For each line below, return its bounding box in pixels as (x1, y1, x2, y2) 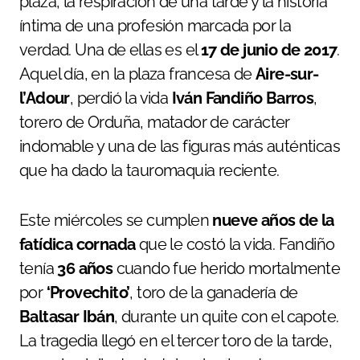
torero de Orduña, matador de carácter (19, 112, 290, 133)
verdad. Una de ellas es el (19, 40, 201, 60)
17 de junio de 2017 (200, 40, 337, 60)
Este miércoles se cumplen (19, 211, 213, 231)
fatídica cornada (19, 235, 136, 255)
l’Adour (19, 88, 70, 108)
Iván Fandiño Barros (171, 88, 314, 108)
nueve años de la (212, 211, 334, 231)
